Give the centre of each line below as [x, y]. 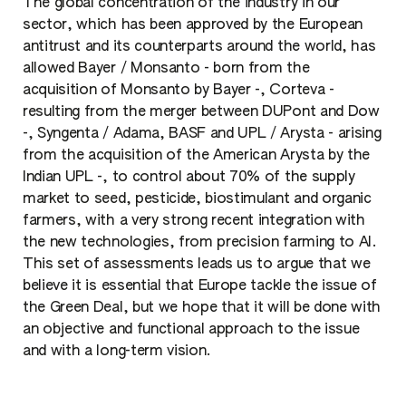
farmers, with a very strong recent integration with [194, 222]
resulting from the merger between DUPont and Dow [201, 113]
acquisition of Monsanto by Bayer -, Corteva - [179, 91]
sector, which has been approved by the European [193, 26]
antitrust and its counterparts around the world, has [199, 48]
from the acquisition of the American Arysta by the [196, 156]
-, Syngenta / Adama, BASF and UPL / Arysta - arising [202, 135]
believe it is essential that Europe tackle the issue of [200, 287]
